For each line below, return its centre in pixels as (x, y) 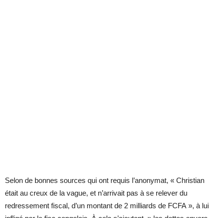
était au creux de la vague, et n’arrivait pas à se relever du (96, 193)
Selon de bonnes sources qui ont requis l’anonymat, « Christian (105, 180)
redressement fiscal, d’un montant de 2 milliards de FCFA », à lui (107, 205)
